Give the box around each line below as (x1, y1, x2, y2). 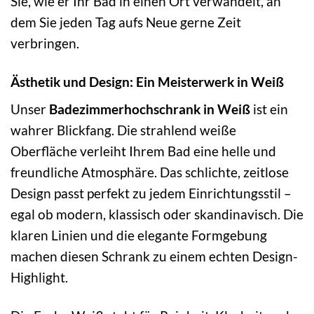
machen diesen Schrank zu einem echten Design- (11, 248, 298, 265)
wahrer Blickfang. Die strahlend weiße (11, 122, 236, 139)
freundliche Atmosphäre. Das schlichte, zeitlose (11, 164, 289, 181)
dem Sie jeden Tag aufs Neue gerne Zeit (11, 13, 241, 30)
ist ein (250, 101, 288, 118)
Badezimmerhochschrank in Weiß (49, 101, 250, 118)
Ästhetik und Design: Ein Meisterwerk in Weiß (11, 73, 284, 90)
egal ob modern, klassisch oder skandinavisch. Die (11, 206, 303, 223)
